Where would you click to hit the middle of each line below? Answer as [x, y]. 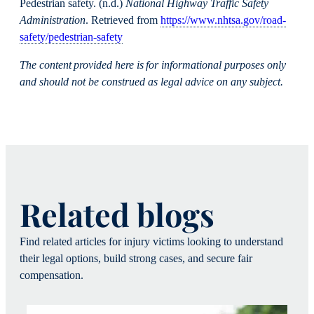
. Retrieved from [123, 20]
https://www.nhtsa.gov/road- [223, 20]
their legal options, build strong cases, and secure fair [136, 259]
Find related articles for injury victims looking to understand [151, 242]
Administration [53, 20]
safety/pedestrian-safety [71, 37]
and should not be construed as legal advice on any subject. [151, 82]
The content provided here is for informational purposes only [153, 65]
